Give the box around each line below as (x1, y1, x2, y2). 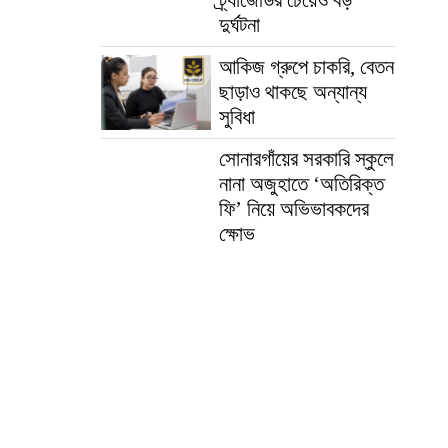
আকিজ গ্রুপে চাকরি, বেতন (218, 54, 394, 79)
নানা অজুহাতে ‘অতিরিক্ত (218, 171, 384, 196)
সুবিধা (218, 104, 255, 129)
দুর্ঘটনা (218, 12, 260, 37)
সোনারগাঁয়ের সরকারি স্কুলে (218, 146, 394, 171)
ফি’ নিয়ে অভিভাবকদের (218, 196, 369, 221)
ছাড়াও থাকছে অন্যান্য (218, 79, 367, 104)
